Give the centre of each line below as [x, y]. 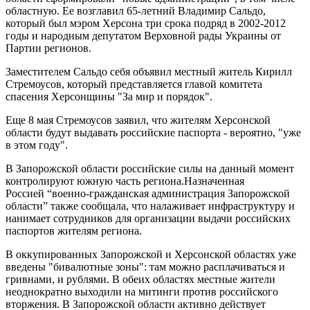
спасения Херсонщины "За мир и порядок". [110, 96]
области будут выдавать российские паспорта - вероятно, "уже [153, 132]
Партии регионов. [50, 48]
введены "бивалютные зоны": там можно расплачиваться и [145, 266]
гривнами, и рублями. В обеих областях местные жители [140, 279]
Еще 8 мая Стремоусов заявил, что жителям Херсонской [138, 120]
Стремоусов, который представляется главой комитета [134, 84]
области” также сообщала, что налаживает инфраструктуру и [150, 206]
